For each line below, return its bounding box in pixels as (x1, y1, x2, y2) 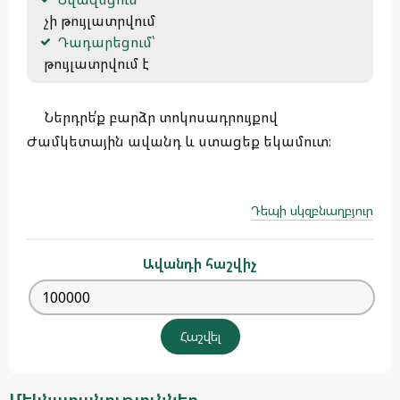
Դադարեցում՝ (58, 31, 154, 52)
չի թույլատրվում (40, 10, 155, 30)
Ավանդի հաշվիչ (143, 254, 257, 272)
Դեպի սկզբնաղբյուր (251, 201, 373, 219)
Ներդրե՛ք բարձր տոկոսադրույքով (45, 106, 278, 127)
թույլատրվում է (40, 53, 153, 73)
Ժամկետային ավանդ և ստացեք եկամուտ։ (27, 130, 331, 151)
